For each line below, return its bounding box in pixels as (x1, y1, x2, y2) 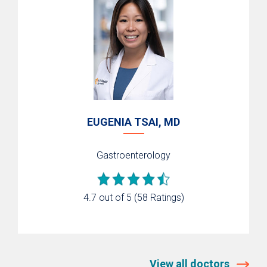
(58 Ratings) (133, 191, 184, 203)
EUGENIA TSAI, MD (87, 115, 180, 128)
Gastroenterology (97, 149, 170, 161)
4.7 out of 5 (83, 191, 132, 203)
